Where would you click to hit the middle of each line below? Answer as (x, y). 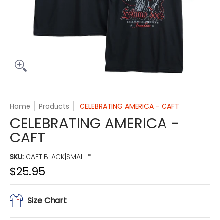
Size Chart (47, 201)
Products (54, 106)
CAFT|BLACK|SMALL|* (58, 157)
